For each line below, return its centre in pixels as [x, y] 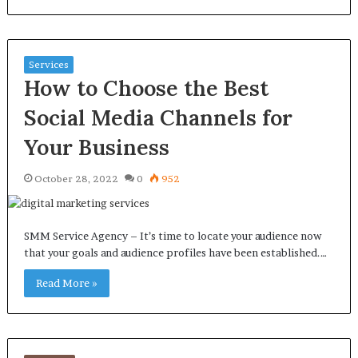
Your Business [96, 147]
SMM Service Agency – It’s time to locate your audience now [172, 236]
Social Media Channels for [158, 117]
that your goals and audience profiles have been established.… [175, 253]
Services [48, 64]
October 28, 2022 [76, 179]
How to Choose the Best [146, 88]
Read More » [66, 283]
